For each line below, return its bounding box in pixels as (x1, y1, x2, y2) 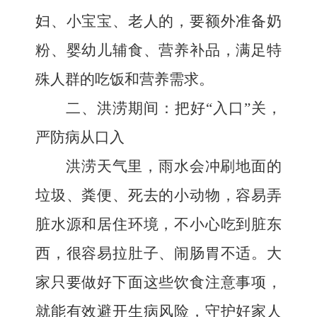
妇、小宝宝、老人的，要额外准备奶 (35, 13, 282, 30)
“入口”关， (206, 100, 282, 117)
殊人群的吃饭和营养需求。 (35, 71, 214, 88)
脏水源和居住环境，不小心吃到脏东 (35, 216, 282, 233)
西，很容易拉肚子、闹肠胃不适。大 (35, 245, 282, 262)
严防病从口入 (35, 129, 125, 146)
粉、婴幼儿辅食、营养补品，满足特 (35, 42, 282, 59)
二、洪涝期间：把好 (66, 100, 206, 117)
